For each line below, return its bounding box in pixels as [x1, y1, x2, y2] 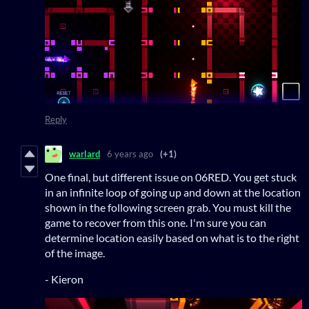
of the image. [45, 246, 105, 259]
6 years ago [107, 148, 153, 160]
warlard [69, 148, 100, 160]
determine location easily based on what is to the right [45, 230, 299, 244]
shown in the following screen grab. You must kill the [45, 200, 291, 214]
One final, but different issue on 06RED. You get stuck [45, 170, 297, 183]
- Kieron [45, 272, 83, 286]
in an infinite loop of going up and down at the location [45, 185, 301, 199]
